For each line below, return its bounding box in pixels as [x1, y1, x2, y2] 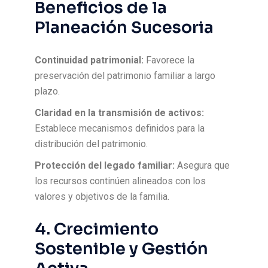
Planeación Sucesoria [35, 17, 214, 38]
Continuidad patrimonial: [35, 54, 144, 66]
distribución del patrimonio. [35, 138, 148, 150]
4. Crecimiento [35, 219, 159, 239]
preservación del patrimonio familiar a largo [35, 70, 216, 81]
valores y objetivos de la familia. [35, 191, 170, 202]
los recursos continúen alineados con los [35, 175, 206, 187]
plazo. [35, 86, 60, 97]
